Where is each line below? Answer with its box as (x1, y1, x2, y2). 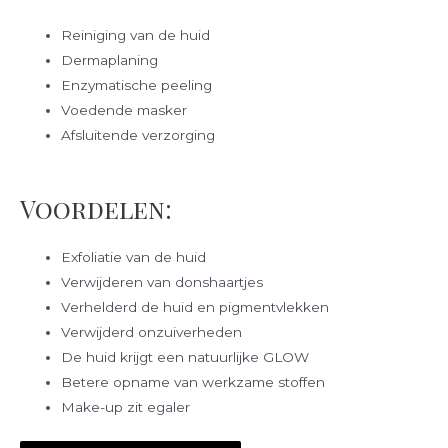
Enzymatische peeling (61, 76, 213, 93)
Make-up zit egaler (61, 399, 191, 416)
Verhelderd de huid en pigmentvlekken (61, 299, 330, 316)
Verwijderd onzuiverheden (61, 324, 243, 341)
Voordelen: (20, 192, 172, 226)
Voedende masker (61, 101, 188, 118)
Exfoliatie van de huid (61, 249, 207, 266)
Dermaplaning (61, 51, 159, 68)
